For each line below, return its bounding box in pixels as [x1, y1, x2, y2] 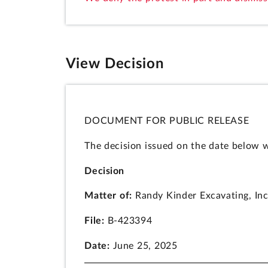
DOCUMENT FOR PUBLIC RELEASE [84, 116, 249, 126]
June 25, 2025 [109, 240, 178, 251]
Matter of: [84, 191, 136, 201]
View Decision [65, 57, 165, 72]
